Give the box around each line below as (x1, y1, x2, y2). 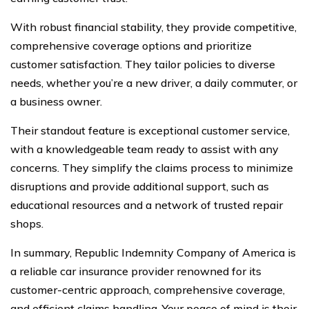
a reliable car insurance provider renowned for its (10, 264, 261, 279)
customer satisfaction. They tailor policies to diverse (10, 57, 275, 72)
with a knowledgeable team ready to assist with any (10, 142, 279, 157)
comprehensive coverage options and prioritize (10, 39, 252, 53)
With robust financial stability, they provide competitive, (10, 20, 297, 34)
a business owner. (10, 94, 102, 109)
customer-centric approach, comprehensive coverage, (10, 283, 285, 297)
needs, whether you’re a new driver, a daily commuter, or (10, 76, 297, 90)
